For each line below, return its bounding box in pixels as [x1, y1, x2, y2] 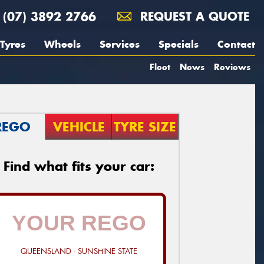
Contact [217, 38, 255, 51]
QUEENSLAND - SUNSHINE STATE [21, 246, 137, 256]
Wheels [44, 38, 81, 51]
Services [100, 38, 140, 51]
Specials [159, 38, 199, 51]
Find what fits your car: [4, 158, 154, 174]
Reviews [214, 61, 250, 72]
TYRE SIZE [114, 118, 177, 135]
